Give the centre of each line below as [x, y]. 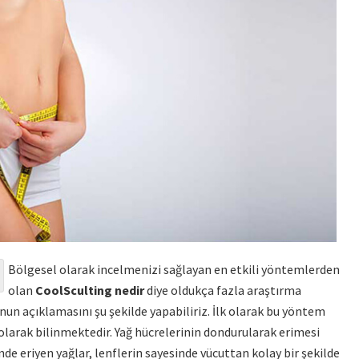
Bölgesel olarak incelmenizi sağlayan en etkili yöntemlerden [174, 269]
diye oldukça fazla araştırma [223, 290]
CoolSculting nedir [90, 290]
